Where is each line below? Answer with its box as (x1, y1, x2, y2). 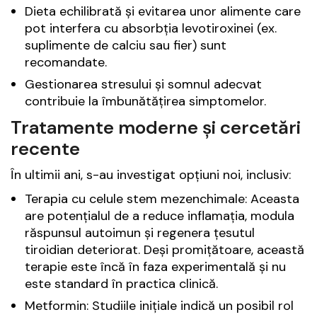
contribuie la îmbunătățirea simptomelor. (25, 93, 266, 110)
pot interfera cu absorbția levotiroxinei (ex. (25, 20, 277, 38)
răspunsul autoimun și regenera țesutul (25, 224, 255, 242)
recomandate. (25, 54, 107, 71)
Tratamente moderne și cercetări (11, 115, 301, 140)
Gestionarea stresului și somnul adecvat (25, 76, 262, 93)
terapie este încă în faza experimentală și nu (25, 258, 286, 276)
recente (11, 137, 80, 161)
